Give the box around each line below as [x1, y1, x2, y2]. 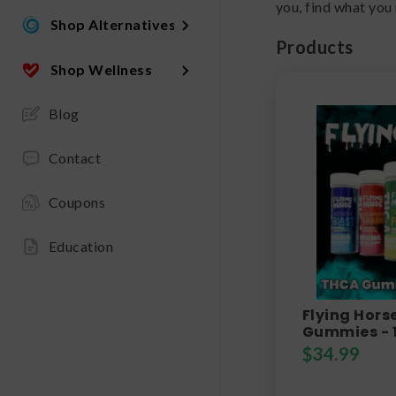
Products [276, 35, 354, 57]
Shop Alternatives [49, 15, 177, 33]
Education [48, 238, 114, 255]
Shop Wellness [49, 60, 153, 78]
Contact [48, 149, 102, 167]
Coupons [48, 194, 106, 211]
